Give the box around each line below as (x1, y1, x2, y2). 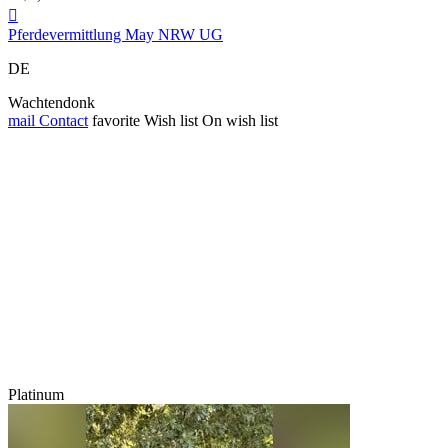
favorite (92, 112, 140, 130)
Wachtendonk (8, 94, 95, 112)
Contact (35, 112, 88, 130)
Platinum (8, 386, 64, 404)
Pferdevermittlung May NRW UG (8, 26, 223, 44)
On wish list (202, 112, 278, 130)
